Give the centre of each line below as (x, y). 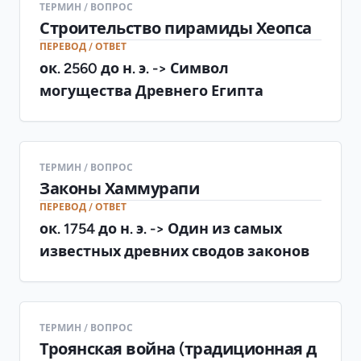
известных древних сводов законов (174, 251)
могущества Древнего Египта (151, 90)
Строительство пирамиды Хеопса (176, 28)
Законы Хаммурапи (119, 188)
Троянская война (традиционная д (178, 349)
